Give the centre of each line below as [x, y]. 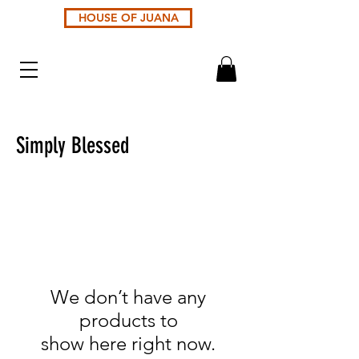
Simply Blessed [73, 146]
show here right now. [128, 344]
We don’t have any [128, 297]
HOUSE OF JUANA [128, 18]
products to [128, 321]
